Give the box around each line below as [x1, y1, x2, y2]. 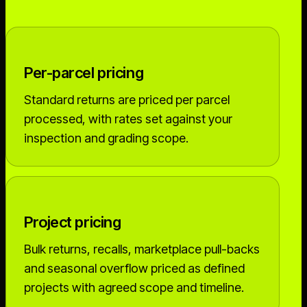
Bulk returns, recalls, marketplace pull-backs [24, 242, 260, 256]
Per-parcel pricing [24, 64, 144, 82]
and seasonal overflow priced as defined [24, 261, 245, 275]
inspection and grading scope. [24, 131, 188, 145]
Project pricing [24, 213, 121, 231]
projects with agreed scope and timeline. [24, 280, 244, 295]
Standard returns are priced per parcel [24, 93, 230, 107]
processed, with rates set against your [24, 112, 232, 126]
